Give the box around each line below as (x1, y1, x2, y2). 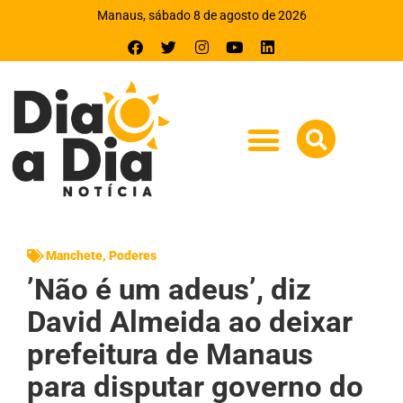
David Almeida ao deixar (27, 303, 353, 339)
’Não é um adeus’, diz (27, 271, 311, 307)
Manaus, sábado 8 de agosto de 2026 (96, 8, 307, 22)
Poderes (109, 247, 157, 263)
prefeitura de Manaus (27, 336, 313, 372)
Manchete (46, 247, 103, 263)
